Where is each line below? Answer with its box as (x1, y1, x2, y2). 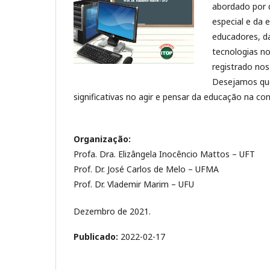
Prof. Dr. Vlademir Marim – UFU (74, 178, 194, 190)
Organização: (74, 133, 131, 145)
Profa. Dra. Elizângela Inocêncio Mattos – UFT (74, 148, 255, 160)
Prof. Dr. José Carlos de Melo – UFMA (74, 163, 219, 175)
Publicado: (74, 230, 121, 242)
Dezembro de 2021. (74, 205, 151, 217)
